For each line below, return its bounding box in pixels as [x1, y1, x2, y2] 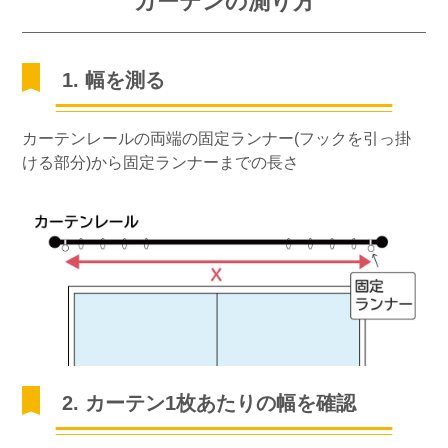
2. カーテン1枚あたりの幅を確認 [62, 392, 357, 415]
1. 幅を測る [62, 69, 166, 92]
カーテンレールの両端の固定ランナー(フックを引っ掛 [22, 130, 412, 148]
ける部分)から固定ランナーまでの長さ [22, 154, 300, 172]
